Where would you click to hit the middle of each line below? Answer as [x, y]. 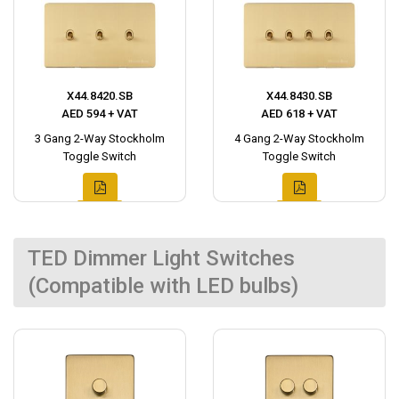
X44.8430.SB [299, 95]
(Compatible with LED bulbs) [163, 285]
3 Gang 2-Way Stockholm [100, 138]
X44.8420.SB [100, 95]
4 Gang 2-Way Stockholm [299, 138]
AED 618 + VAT [299, 113]
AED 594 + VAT [100, 113]
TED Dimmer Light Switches [161, 258]
